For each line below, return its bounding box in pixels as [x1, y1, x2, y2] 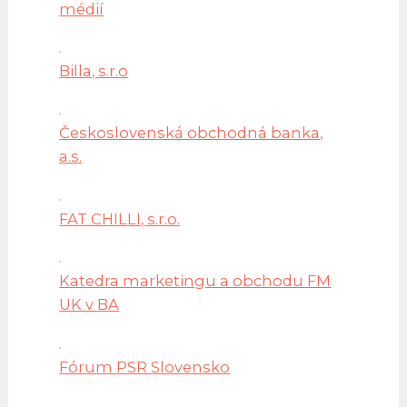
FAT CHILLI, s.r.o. [59, 209, 181, 228]
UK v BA [59, 295, 120, 314]
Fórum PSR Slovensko [59, 357, 231, 376]
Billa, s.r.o [59, 62, 129, 81]
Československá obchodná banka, [59, 124, 323, 143]
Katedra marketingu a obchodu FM [59, 272, 332, 291]
